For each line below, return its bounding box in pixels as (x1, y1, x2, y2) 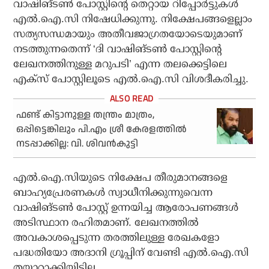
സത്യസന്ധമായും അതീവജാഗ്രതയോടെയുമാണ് (13, 28, 243, 40)
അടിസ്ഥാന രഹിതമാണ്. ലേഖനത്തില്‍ (13, 217, 199, 229)
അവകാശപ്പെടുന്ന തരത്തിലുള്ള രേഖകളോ (13, 232, 220, 244)
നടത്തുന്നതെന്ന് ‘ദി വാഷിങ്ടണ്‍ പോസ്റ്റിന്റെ (13, 43, 222, 55)
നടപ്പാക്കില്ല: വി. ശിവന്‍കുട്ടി (16, 137, 139, 151)
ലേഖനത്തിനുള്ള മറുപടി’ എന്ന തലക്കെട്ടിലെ (13, 58, 228, 70)
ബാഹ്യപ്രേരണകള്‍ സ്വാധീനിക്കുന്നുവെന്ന (13, 187, 213, 199)
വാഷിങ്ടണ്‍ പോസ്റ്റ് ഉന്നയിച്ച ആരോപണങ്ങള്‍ (13, 202, 239, 214)
